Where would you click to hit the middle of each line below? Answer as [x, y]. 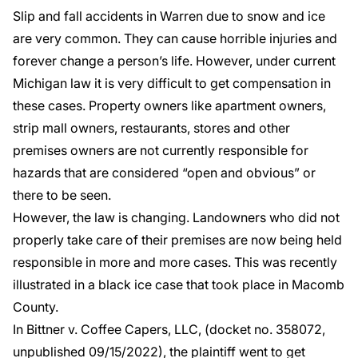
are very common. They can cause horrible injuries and [175, 38]
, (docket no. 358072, [262, 329]
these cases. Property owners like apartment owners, [169, 105]
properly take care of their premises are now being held [177, 240]
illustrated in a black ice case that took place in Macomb [179, 284]
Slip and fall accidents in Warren [108, 16]
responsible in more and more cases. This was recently [175, 262]
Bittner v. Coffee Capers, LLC [112, 329]
